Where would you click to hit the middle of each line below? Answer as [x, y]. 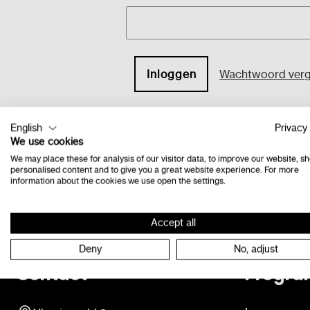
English [26, 128]
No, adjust [256, 249]
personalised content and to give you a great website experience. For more [155, 170]
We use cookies [47, 142]
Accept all [173, 223]
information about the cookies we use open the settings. [118, 181]
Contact [52, 274]
